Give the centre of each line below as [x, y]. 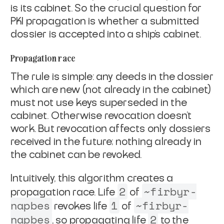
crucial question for [155, 8]
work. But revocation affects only [89, 129]
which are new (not [56, 90]
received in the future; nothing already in [106, 142]
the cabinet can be [55, 155]
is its [22, 8]
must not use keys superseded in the [99, 103]
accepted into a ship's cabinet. [130, 34]
